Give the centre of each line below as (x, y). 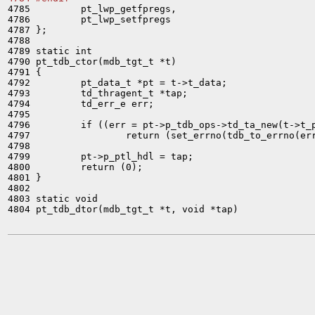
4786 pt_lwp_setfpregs (89, 19)
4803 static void (53, 199)
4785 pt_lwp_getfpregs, (92, 9)
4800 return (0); (75, 167)
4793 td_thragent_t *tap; (98, 93)
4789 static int (50, 51)
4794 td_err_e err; (81, 104)
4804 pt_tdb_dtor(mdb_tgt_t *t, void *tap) (123, 209)
